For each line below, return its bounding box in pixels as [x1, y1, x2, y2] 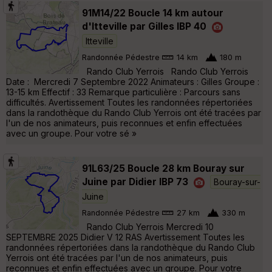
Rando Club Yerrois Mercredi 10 [82, 221, 214, 232]
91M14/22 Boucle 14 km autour [82, 7, 223, 19]
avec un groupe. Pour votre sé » [6, 127, 137, 138]
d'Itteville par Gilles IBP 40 [82, 20, 206, 32]
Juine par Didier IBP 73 [82, 175, 188, 188]
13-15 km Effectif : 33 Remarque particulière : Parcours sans [6, 86, 240, 97]
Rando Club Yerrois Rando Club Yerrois [82, 66, 248, 76]
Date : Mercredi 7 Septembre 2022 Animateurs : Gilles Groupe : [6, 76, 259, 87]
